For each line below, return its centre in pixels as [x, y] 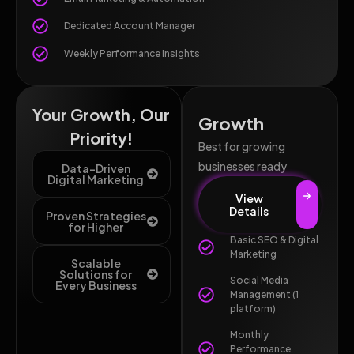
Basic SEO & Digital [274, 240]
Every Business [96, 285]
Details [249, 211]
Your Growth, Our [102, 114]
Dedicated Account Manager [130, 26]
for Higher [96, 227]
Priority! [101, 138]
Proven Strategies [96, 216]
